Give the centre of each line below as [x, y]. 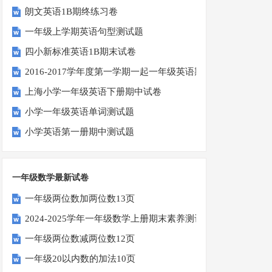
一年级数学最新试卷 [51, 177]
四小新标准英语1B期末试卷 [81, 52]
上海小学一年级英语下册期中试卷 [93, 92]
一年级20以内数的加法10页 [80, 258]
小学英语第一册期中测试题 [80, 132]
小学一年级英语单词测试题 [80, 112]
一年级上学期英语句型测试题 [84, 32]
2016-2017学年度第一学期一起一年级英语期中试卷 [128, 72]
